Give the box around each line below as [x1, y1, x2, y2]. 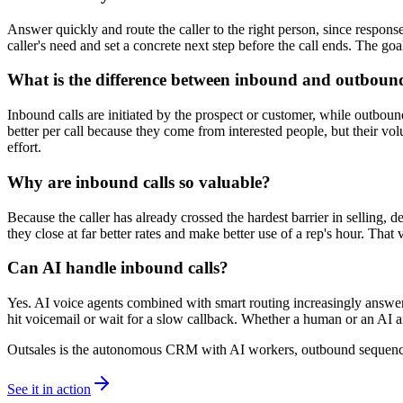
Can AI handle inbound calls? [7, 258, 228, 278]
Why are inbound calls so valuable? [7, 172, 271, 192]
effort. [7, 139, 41, 156]
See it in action [7, 381, 91, 398]
